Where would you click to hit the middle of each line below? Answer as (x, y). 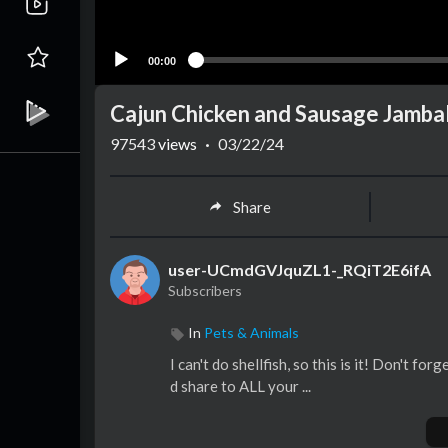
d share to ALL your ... (240, 386)
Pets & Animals (251, 333)
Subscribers (205, 291)
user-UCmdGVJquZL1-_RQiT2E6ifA (299, 270)
